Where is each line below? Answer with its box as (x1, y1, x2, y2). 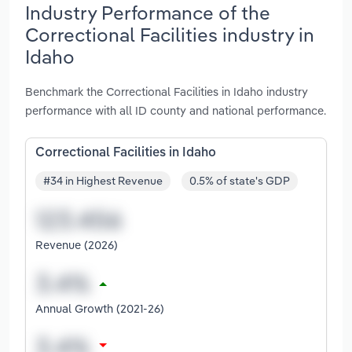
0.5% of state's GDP (189, 174, 290, 189)
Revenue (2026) (35, 237, 118, 253)
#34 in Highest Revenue (43, 174, 163, 189)
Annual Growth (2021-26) (35, 301, 164, 317)
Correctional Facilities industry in (25, 22, 314, 46)
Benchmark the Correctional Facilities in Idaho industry (25, 83, 308, 99)
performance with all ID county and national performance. (25, 102, 326, 118)
